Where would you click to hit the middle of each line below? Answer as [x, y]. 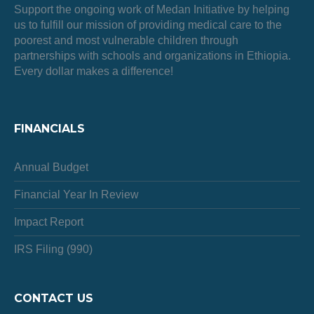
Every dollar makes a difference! [94, 71]
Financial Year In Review [77, 194]
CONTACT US [54, 298]
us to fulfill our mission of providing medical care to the [148, 25]
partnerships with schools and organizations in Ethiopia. [153, 56]
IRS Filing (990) [54, 249]
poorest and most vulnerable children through [127, 40]
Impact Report [49, 222]
